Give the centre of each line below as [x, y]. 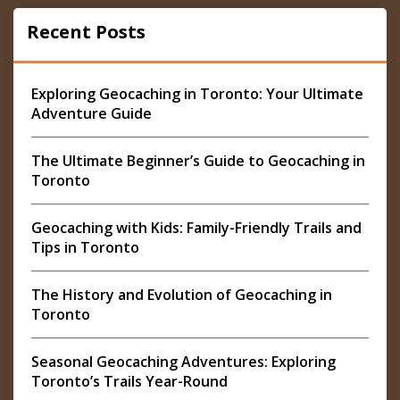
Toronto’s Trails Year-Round [129, 381]
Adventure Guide [92, 113]
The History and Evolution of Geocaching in [182, 295]
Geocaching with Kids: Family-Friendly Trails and [196, 228]
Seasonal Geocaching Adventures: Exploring [183, 362]
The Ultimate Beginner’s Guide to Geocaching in [198, 161]
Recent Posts [86, 32]
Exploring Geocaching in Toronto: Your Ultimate [197, 94]
